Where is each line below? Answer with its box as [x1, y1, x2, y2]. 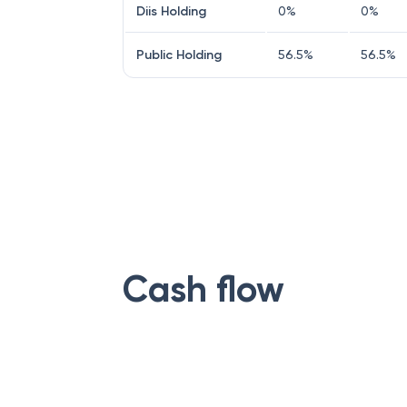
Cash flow [123, 267, 284, 312]
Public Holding [136, 47, 222, 63]
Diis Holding [136, 4, 206, 19]
